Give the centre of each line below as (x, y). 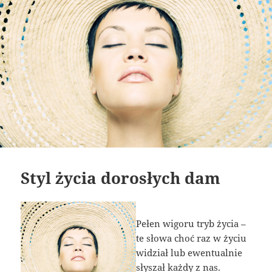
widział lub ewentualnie (189, 253)
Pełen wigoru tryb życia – (191, 224)
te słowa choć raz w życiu (191, 238)
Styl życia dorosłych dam (121, 178)
